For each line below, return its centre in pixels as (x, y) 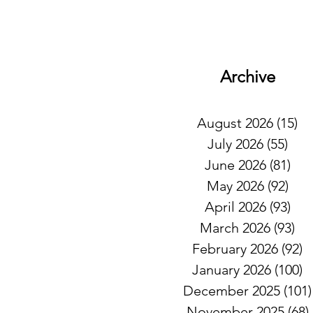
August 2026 (235, 123)
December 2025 (232, 291)
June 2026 (235, 165)
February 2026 (235, 249)
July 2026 (235, 144)
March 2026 (235, 228)
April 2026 (235, 207)
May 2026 (235, 186)
